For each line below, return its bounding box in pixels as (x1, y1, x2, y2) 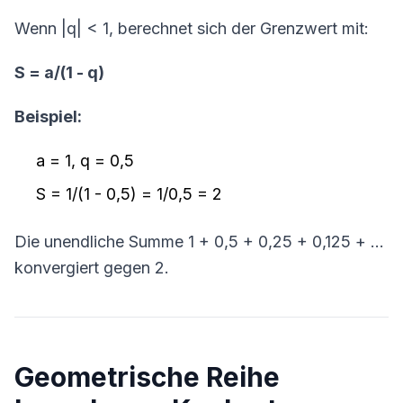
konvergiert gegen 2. (14, 258, 169, 277)
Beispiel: (14, 107, 82, 126)
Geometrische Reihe (14, 361, 280, 393)
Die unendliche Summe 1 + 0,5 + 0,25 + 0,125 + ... (14, 232, 384, 251)
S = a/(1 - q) (14, 63, 104, 82)
